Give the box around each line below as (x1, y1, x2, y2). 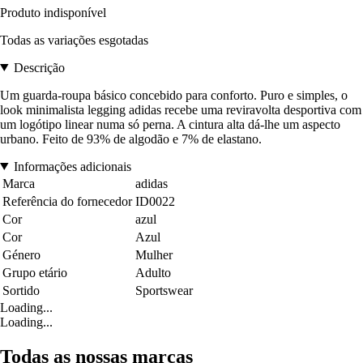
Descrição (13, 60, 65, 75)
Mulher (135, 247, 173, 262)
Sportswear (135, 283, 193, 297)
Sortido (2, 283, 40, 297)
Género (2, 247, 41, 262)
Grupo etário (2, 265, 67, 280)
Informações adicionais (13, 159, 131, 173)
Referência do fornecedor (2, 194, 132, 208)
